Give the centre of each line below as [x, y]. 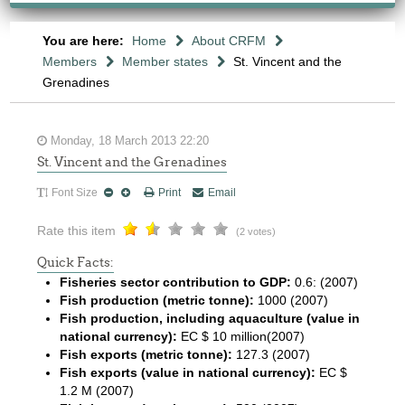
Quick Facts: [76, 262]
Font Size [75, 193]
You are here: [85, 41]
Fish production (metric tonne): [157, 300]
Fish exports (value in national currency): [188, 372]
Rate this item [77, 231]
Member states [165, 61]
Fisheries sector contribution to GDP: [176, 282]
